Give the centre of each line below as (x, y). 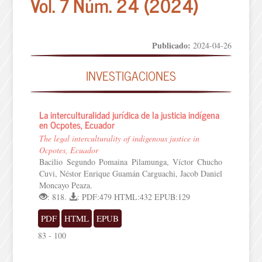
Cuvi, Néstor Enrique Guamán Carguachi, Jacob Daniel (131, 173)
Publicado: (172, 45)
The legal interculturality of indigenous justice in (120, 138)
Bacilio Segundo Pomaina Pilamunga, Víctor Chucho (131, 162)
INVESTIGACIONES (131, 75)
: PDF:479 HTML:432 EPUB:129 (134, 197)
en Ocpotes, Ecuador (77, 125)
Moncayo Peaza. (66, 185)
